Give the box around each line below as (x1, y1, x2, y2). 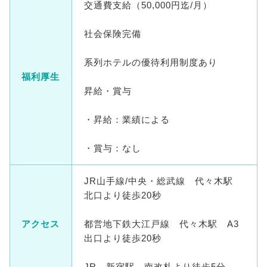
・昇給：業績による (83, 114, 170, 125)
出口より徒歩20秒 (83, 233, 162, 243)
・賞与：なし (83, 143, 141, 153)
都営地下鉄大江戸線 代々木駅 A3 (83, 219, 239, 229)
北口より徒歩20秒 (83, 190, 162, 200)
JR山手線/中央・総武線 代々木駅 (83, 176, 243, 186)
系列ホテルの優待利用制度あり (83, 57, 218, 67)
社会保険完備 (83, 29, 141, 39)
